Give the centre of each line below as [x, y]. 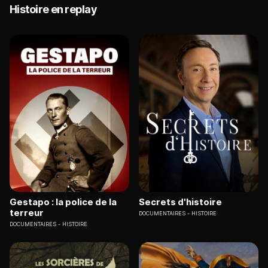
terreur [27, 212]
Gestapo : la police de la [63, 202]
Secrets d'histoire [180, 202]
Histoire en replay [54, 10]
